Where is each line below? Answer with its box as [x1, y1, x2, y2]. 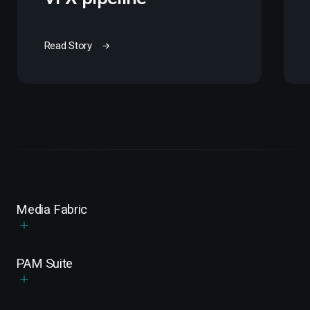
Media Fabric [16, 201, 87, 217]
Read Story [43, 39, 92, 52]
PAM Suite [16, 255, 73, 271]
